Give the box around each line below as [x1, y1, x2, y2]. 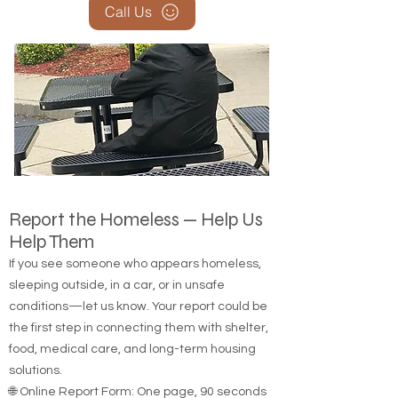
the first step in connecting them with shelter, [9, 354, 268, 366]
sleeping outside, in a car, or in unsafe [9, 311, 225, 323]
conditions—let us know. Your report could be [9, 332, 267, 345]
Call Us [104, 35, 152, 52]
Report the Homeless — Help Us [9, 241, 263, 263]
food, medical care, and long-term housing [9, 375, 256, 387]
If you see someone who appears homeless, [9, 290, 261, 302]
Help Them [9, 263, 94, 285]
